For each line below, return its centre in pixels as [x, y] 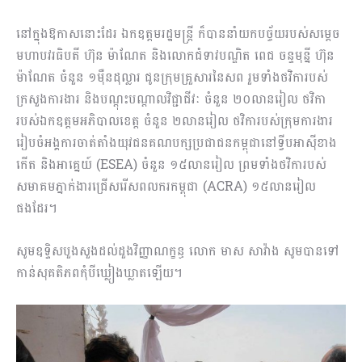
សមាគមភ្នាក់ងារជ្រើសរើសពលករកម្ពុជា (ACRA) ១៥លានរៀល [166, 187]
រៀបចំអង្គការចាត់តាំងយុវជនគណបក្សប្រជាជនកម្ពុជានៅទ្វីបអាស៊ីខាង [177, 143]
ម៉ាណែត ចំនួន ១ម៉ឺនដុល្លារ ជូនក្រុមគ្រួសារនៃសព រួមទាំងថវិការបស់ [172, 78]
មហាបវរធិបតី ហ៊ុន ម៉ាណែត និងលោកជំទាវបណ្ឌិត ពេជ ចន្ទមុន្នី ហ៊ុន [175, 56]
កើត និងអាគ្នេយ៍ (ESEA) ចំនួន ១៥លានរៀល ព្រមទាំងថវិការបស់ [171, 165]
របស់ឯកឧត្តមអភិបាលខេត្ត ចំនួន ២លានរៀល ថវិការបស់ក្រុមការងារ [175, 121]
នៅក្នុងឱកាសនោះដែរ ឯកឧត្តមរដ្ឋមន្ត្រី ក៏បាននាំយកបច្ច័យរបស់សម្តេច [178, 34]
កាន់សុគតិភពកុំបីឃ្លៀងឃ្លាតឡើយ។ [99, 273]
